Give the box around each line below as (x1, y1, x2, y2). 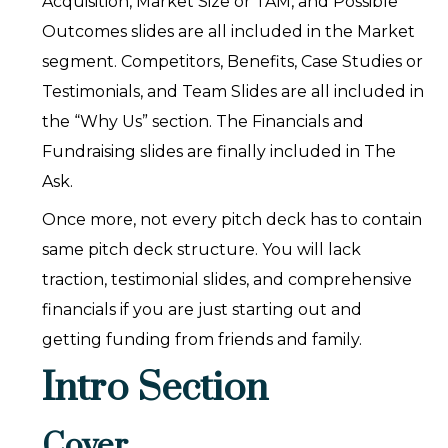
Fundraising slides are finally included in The (42, 142, 397, 162)
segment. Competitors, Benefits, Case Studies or (42, 52, 424, 72)
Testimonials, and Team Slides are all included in (42, 82, 425, 102)
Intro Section (42, 364, 269, 414)
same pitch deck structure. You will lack (42, 240, 362, 260)
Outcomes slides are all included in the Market (42, 22, 416, 42)
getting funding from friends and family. (42, 330, 363, 350)
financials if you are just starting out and (42, 300, 363, 320)
